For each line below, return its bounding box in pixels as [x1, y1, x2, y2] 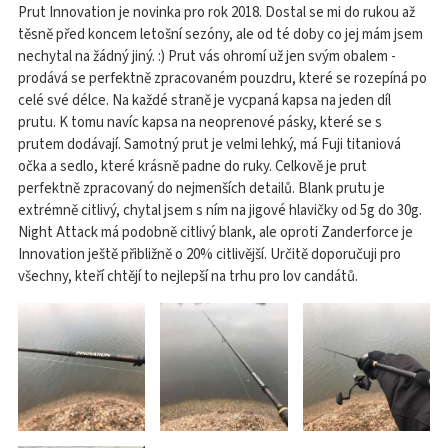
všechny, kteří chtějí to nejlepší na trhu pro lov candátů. [18, 266, 358, 288]
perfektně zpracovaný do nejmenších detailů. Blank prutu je [18, 178, 385, 200]
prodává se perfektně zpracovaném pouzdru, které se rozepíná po [18, 68, 427, 90]
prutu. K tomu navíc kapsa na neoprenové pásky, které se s [18, 112, 382, 134]
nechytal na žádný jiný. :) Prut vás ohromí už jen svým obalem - [18, 46, 396, 68]
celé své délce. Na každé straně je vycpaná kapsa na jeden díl [18, 90, 391, 112]
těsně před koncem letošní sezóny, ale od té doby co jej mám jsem [18, 24, 423, 46]
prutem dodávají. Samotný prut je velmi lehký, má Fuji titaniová [18, 134, 401, 156]
